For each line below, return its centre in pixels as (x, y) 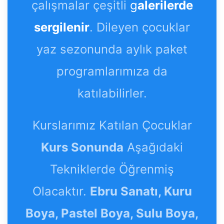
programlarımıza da (112, 71)
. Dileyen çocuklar (140, 27)
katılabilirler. (112, 93)
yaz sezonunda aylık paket (112, 49)
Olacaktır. (61, 191)
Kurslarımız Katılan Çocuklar (112, 125)
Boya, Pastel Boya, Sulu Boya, (112, 213)
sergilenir (62, 27)
